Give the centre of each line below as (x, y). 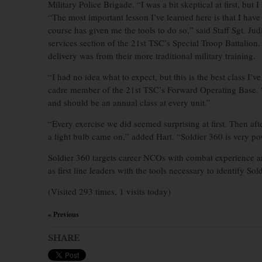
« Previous (63, 214)
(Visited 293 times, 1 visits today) (109, 191)
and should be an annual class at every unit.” (129, 102)
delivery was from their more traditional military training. (152, 56)
